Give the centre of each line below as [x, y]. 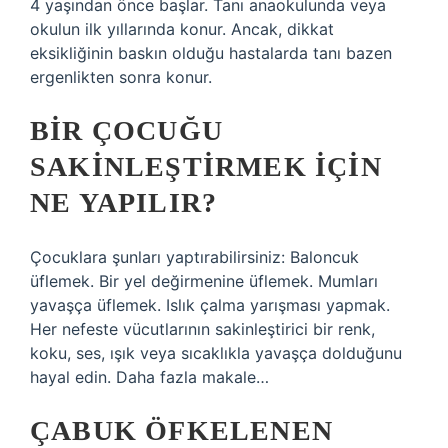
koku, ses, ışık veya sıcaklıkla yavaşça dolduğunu [216, 353]
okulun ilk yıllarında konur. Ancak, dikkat [182, 29]
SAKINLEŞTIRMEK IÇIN [206, 166]
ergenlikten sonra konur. [121, 77]
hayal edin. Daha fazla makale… [149, 377]
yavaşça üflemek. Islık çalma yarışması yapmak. [210, 305]
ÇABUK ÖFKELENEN [181, 430]
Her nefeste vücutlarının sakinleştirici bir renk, [202, 329]
